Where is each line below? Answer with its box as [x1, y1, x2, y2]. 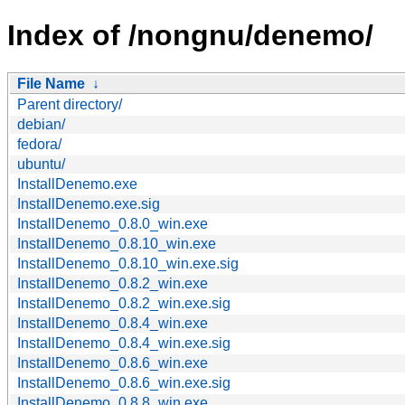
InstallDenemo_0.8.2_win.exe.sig [17, 295, 231, 311]
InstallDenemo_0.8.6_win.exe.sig [17, 374, 231, 391]
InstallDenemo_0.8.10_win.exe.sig [17, 255, 239, 271]
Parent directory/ [17, 96, 122, 112]
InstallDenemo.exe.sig [17, 195, 160, 212]
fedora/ [17, 136, 61, 152]
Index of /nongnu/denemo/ [7, 19, 373, 52]
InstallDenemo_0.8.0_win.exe [17, 215, 208, 231]
